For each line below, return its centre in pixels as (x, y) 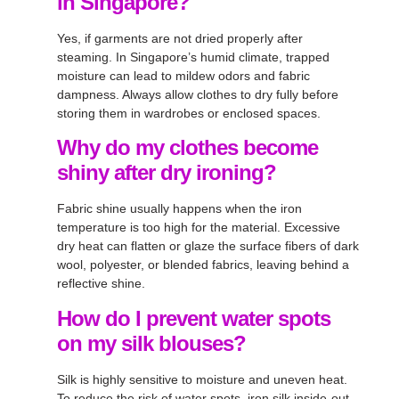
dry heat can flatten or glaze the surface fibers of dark (208, 246)
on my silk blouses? (151, 343)
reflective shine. (101, 284)
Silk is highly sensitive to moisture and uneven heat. (202, 379)
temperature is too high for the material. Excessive (199, 228)
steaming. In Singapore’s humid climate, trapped (193, 57)
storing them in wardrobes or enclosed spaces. (189, 114)
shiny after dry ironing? (167, 173)
